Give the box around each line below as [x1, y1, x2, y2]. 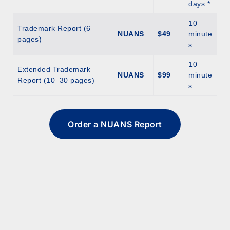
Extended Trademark [17, 65, 91, 74]
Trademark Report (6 [17, 24, 91, 33]
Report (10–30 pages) [17, 76, 95, 85]
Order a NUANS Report [68, 119, 162, 130]
